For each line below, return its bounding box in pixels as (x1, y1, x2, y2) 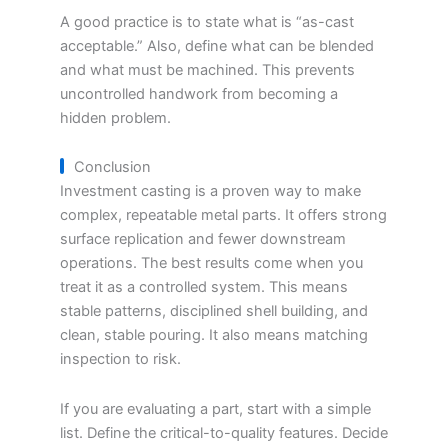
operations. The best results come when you (60, 254, 363, 273)
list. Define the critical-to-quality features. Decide (60, 423, 388, 442)
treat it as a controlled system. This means (60, 278, 348, 297)
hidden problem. (60, 108, 171, 127)
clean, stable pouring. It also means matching (60, 326, 368, 345)
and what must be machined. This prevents (60, 60, 355, 79)
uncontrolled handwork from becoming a (60, 84, 338, 103)
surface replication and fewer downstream (60, 230, 346, 249)
